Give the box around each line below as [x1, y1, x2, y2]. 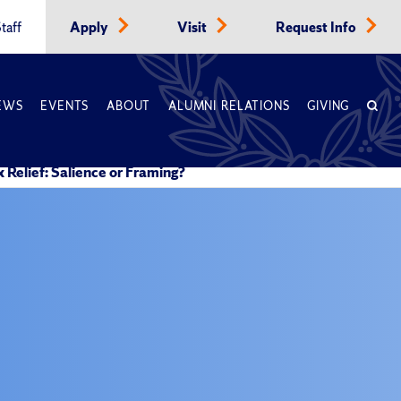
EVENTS [40, 98, 90, 114]
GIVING [307, 98, 350, 114]
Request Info [276, 19, 359, 37]
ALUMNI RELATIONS [168, 98, 290, 114]
